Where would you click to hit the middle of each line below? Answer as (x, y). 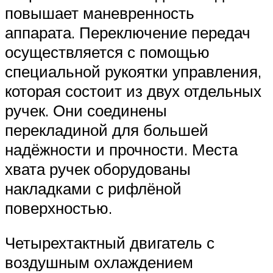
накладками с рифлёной (93, 188)
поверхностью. (58, 207)
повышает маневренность (100, 12)
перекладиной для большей (107, 129)
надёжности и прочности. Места (121, 149)
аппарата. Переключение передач (128, 32)
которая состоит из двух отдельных (133, 90)
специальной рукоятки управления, (133, 71)
